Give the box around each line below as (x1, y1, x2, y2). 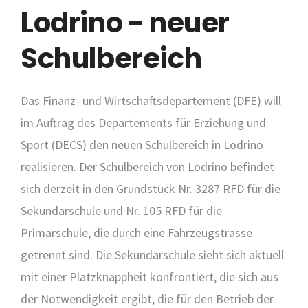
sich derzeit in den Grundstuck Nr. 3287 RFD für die (21, 181, 280, 197)
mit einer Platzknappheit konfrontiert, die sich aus (21, 269, 278, 285)
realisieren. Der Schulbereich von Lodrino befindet (21, 159, 274, 175)
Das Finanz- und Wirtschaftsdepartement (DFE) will (21, 93, 281, 109)
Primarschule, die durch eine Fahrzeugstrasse (21, 225, 252, 241)
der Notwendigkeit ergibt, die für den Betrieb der (21, 291, 274, 307)
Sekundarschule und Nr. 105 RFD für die (21, 203, 222, 219)
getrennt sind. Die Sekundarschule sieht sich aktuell (21, 247, 284, 263)
